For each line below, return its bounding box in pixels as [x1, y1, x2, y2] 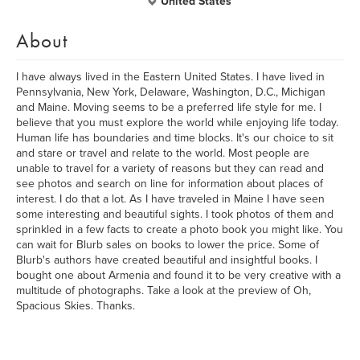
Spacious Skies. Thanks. [16, 299, 135, 313]
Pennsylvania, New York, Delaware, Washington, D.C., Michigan [16, 85, 325, 99]
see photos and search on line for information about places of [16, 177, 323, 190]
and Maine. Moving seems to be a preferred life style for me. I [16, 100, 321, 114]
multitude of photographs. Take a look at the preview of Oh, [16, 284, 311, 297]
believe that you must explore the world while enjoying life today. [16, 116, 338, 129]
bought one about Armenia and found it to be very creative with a [16, 268, 341, 282]
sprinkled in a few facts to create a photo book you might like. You [16, 223, 343, 236]
